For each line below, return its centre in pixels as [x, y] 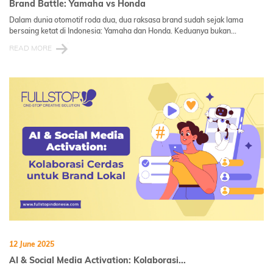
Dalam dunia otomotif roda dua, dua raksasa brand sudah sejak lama [126, 19]
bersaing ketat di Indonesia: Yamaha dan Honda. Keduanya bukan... [123, 30]
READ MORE [30, 48]
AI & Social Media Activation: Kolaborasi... [97, 260]
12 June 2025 [32, 244]
